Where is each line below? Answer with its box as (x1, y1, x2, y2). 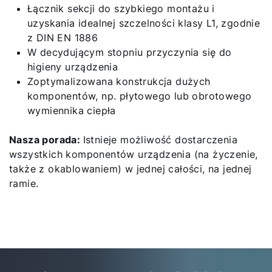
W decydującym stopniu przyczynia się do (27, 46, 232, 58)
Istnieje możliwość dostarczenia (83, 133, 238, 146)
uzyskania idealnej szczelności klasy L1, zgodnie (27, 16, 260, 29)
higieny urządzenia (27, 60, 118, 73)
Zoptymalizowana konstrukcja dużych (27, 75, 211, 87)
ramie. (9, 177, 39, 189)
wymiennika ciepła (27, 104, 116, 117)
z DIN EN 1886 (27, 31, 101, 44)
